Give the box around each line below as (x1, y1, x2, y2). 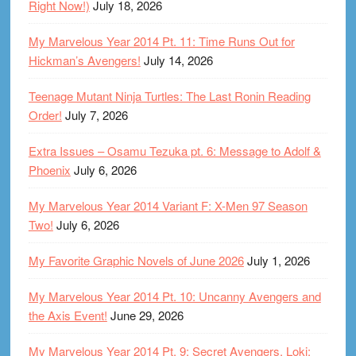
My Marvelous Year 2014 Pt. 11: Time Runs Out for (28, 32, 295, 49)
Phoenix (28, 161, 71, 178)
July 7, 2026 (64, 106, 128, 123)
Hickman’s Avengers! (28, 51, 141, 68)
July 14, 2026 (143, 51, 213, 68)
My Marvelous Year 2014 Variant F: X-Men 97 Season (28, 196, 308, 214)
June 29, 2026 (110, 306, 184, 323)
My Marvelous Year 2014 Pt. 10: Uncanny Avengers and (28, 287, 321, 304)
